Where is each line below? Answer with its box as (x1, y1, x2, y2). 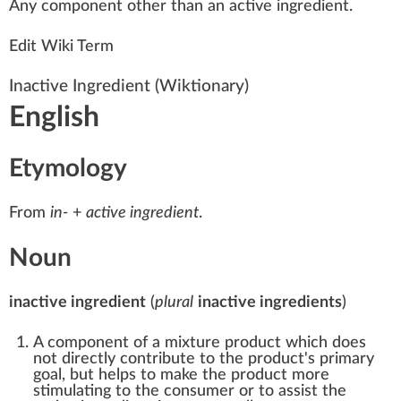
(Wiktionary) (150, 78, 249, 95)
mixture (165, 335, 220, 352)
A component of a (33, 335, 165, 352)
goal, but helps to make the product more (33, 367, 329, 384)
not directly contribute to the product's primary (33, 351, 374, 368)
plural (155, 294, 193, 311)
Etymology (9, 156, 127, 182)
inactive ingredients (198, 294, 342, 311)
